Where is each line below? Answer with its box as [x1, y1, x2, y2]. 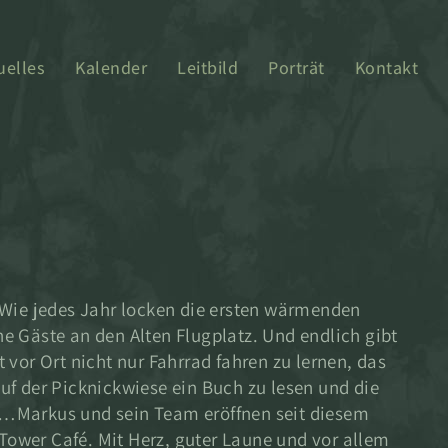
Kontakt [354, 56, 418, 79]
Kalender [75, 56, 147, 79]
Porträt [268, 56, 325, 79]
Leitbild [177, 56, 238, 79]
